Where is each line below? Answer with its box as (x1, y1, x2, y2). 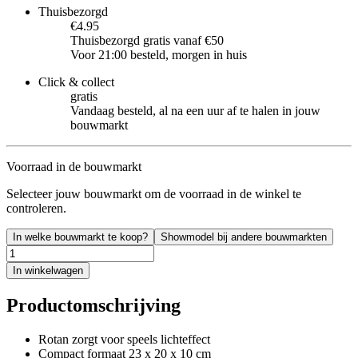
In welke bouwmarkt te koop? (13, 230, 148, 243)
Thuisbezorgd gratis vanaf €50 (70, 33, 224, 47)
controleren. (6, 201, 66, 215)
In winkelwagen (13, 264, 83, 276)
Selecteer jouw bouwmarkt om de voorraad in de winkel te (6, 186, 301, 201)
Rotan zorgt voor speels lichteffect (38, 332, 210, 346)
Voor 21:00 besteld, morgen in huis (70, 47, 247, 62)
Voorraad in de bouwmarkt (6, 159, 141, 173)
